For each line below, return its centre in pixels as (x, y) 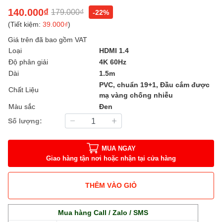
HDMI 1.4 (115, 50)
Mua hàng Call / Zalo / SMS (103, 212)
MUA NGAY (118, 148)
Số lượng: (25, 121)
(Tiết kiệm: (25, 24)
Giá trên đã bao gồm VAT (48, 39)
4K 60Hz (113, 61)
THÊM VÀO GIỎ (111, 185)
